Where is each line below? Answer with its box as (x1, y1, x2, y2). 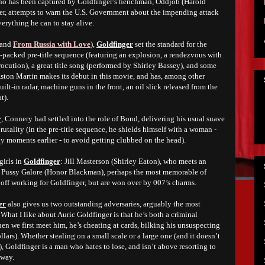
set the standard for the (133, 40, 207, 49)
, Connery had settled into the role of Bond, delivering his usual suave (1, 114, 225, 123)
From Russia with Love (13, 40, 91, 49)
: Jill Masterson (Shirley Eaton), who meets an (60, 157, 206, 166)
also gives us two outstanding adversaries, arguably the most (6, 199, 201, 208)
